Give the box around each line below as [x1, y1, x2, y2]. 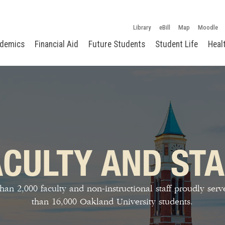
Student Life [155, 39, 198, 49]
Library [133, 23, 151, 31]
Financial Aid [35, 39, 78, 49]
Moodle [198, 23, 218, 31]
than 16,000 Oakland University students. [32, 196, 193, 207]
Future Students [88, 39, 145, 49]
